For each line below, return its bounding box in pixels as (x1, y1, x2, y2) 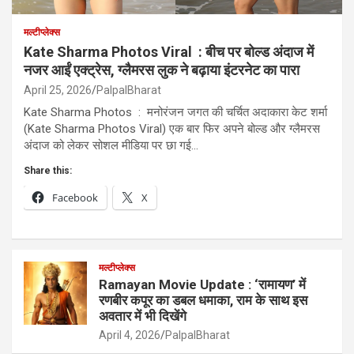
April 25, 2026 (24, 83, 92, 96)
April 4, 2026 (99, 328, 160, 341)
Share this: (24, 164, 72, 176)
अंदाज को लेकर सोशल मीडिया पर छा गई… (24, 137, 198, 153)
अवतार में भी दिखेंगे (99, 307, 186, 324)
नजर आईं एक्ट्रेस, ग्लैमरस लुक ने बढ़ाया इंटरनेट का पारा (24, 61, 299, 78)
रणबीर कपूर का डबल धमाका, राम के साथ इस (99, 292, 307, 308)
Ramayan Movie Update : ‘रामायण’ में (99, 276, 306, 292)
